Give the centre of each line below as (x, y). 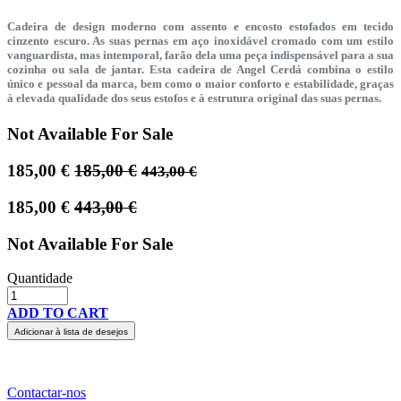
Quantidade (40, 278)
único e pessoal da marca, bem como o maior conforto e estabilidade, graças (200, 83)
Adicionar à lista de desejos (71, 332)
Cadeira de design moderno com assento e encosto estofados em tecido (200, 26)
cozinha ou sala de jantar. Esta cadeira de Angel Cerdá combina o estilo (200, 69)
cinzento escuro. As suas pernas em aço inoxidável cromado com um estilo (200, 40)
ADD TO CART (58, 313)
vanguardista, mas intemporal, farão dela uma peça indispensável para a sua (200, 55)
